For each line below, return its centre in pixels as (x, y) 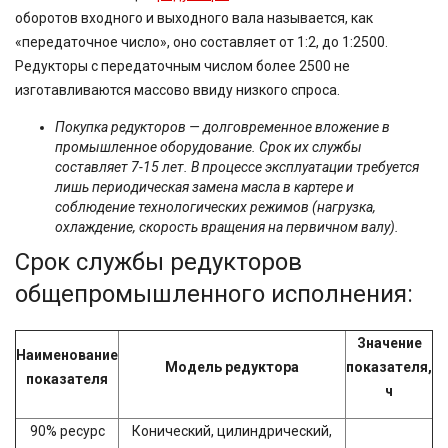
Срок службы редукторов (158, 262)
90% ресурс (67, 431)
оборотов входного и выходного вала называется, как (194, 18)
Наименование (67, 355)
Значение (389, 343)
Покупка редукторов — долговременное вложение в (222, 127)
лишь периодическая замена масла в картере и (204, 187)
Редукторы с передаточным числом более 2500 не (182, 66)
